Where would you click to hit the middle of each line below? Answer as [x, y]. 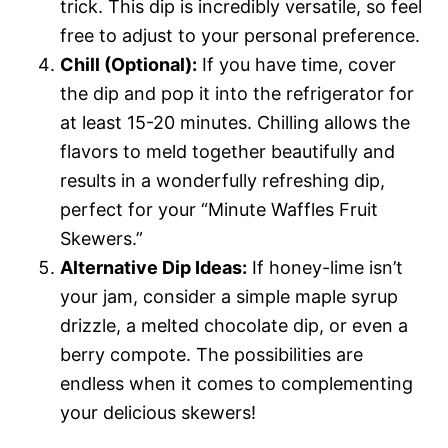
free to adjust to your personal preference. [240, 35]
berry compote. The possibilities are [211, 354]
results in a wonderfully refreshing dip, [222, 180]
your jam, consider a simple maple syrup [229, 296]
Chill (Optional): [128, 64]
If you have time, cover [296, 64]
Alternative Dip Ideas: [153, 267]
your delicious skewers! [158, 412]
